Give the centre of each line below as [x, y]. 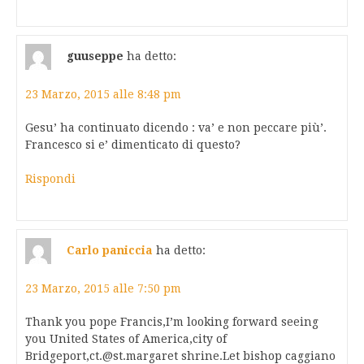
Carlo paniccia [110, 250]
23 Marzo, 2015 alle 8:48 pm [103, 95]
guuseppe [95, 56]
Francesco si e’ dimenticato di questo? [133, 145]
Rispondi [50, 179]
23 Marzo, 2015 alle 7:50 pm [103, 289]
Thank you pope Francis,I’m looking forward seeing [172, 322]
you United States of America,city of [126, 339]
